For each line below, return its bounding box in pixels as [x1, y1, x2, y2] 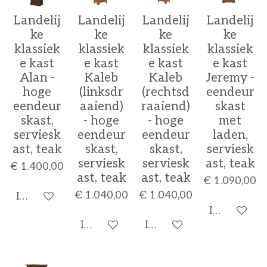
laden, [212, 128, 248, 143]
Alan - [19, 70, 55, 86]
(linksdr [79, 85, 123, 100]
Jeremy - [206, 70, 254, 86]
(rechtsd [142, 85, 190, 100]
